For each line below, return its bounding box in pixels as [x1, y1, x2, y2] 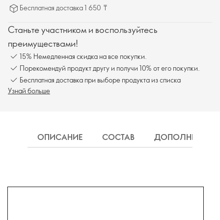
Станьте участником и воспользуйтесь [8, 24, 158, 35]
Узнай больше [8, 86, 50, 95]
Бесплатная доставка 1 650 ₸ [20, 3, 107, 12]
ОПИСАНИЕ [37, 132, 82, 142]
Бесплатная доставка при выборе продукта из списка [20, 75, 181, 84]
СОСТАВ [102, 132, 135, 142]
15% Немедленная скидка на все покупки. [20, 51, 147, 61]
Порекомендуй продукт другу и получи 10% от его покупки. [20, 63, 200, 73]
